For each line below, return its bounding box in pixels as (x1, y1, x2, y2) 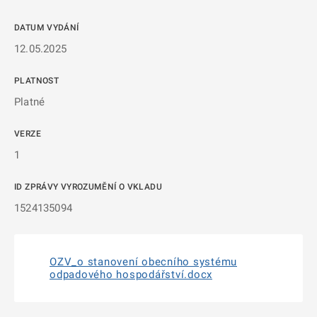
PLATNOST (14, 76, 59, 86)
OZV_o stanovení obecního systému (50, 255, 237, 268)
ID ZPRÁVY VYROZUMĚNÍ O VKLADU (14, 182, 162, 192)
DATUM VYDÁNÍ (14, 23, 79, 33)
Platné (14, 96, 45, 108)
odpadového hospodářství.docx (50, 268, 212, 281)
